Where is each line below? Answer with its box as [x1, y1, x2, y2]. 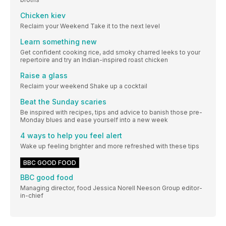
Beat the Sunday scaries [20, 97, 106, 106]
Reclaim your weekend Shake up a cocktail [20, 82, 147, 90]
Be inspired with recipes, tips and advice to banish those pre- [20, 108, 202, 116]
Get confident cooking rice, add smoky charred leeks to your [20, 48, 200, 56]
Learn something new [20, 37, 97, 46]
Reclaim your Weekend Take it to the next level [20, 22, 160, 30]
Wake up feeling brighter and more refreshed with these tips [20, 142, 199, 150]
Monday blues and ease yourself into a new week [20, 116, 168, 124]
